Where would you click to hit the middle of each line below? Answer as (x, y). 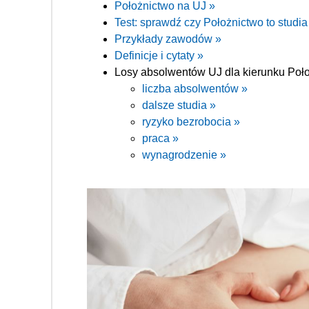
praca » (160, 138)
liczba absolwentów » (195, 88)
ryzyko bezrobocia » (191, 121)
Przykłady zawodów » (168, 39)
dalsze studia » (179, 105)
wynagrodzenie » (184, 154)
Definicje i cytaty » (159, 55)
